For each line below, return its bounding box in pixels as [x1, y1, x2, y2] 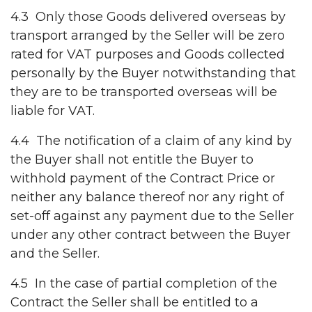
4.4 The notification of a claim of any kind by [10, 133, 292, 149]
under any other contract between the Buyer [10, 227, 290, 243]
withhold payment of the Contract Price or [10, 171, 275, 187]
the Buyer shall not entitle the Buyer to [10, 152, 253, 168]
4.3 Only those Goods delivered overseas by [10, 9, 286, 25]
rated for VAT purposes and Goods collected [10, 47, 285, 63]
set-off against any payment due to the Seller [10, 208, 294, 224]
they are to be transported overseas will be [10, 84, 277, 100]
